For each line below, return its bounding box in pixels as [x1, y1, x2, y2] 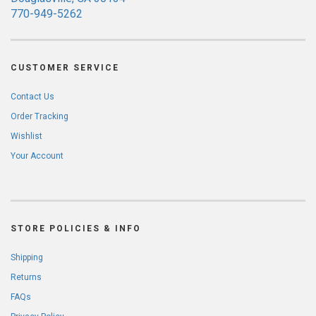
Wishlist [11, 130, 42, 141]
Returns [11, 272, 42, 282]
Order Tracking [11, 111, 68, 121]
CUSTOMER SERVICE [11, 62, 119, 73]
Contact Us [11, 91, 54, 102]
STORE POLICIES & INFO [11, 223, 141, 233]
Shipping [11, 252, 43, 262]
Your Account [11, 150, 63, 161]
